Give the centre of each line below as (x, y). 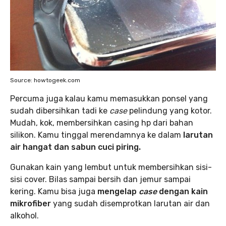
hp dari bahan (167, 123)
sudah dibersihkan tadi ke (60, 111)
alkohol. (24, 216)
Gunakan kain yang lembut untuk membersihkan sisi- (111, 167)
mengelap (118, 191)
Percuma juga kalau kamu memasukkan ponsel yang (109, 99)
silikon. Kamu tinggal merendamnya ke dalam (97, 135)
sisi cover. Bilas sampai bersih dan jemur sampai (100, 179)
